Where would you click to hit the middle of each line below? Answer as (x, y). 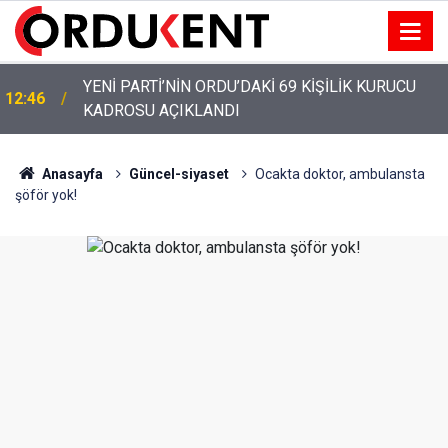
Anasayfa (70, 174)
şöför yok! (46, 195)
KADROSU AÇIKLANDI (161, 110)
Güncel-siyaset (178, 174)
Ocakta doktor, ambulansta (339, 174)
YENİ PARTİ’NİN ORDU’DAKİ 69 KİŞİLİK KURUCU (249, 86)
